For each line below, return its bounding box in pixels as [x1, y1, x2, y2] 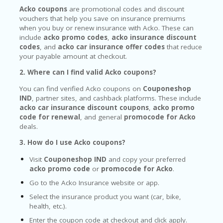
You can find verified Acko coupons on [19, 84, 143, 93]
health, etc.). [29, 201, 67, 211]
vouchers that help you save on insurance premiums [19, 13, 186, 23]
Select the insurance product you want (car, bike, [29, 192, 181, 201]
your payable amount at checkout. [19, 51, 127, 61]
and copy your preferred [107, 154, 186, 164]
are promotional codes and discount [67, 4, 184, 13]
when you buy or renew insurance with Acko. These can [19, 23, 194, 32]
